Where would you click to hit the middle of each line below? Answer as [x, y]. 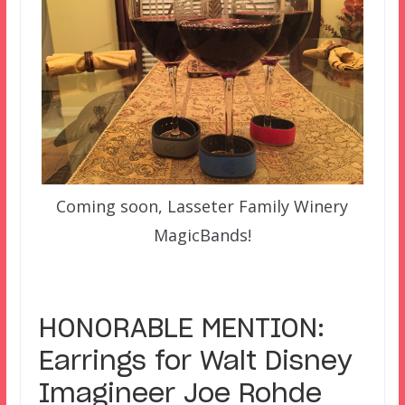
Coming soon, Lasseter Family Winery [202, 207]
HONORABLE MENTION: [181, 330]
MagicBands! [202, 235]
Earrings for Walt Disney [195, 363]
